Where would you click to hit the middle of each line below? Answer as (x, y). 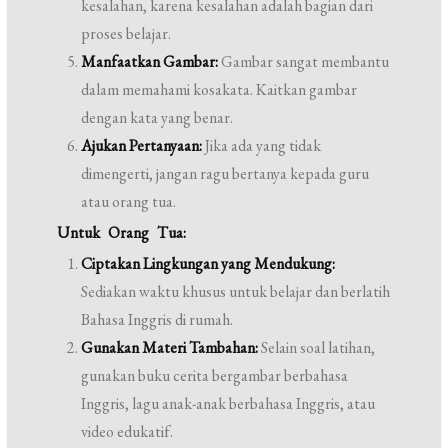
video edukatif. (127, 431)
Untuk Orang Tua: (122, 232)
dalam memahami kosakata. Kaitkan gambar (219, 89)
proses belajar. (126, 33)
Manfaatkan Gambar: (150, 61)
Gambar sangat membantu (304, 61)
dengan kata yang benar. (157, 117)
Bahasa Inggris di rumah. (157, 319)
